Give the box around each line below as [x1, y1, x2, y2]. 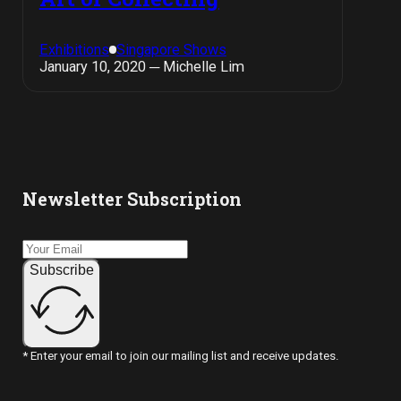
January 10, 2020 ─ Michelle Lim [38, 57, 244, 75]
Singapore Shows [115, 40, 226, 58]
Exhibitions [38, 40, 109, 58]
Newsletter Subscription [22, 187, 243, 211]
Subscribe [30, 261, 95, 278]
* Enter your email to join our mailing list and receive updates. [22, 349, 340, 363]
